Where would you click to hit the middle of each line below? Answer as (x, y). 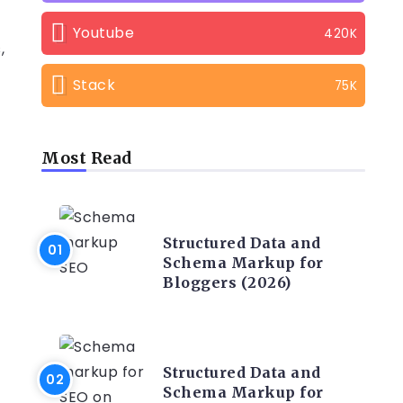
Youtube (103, 33)
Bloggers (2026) (227, 282)
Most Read (87, 158)
